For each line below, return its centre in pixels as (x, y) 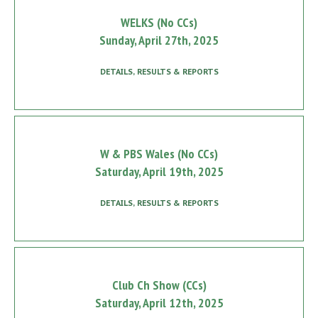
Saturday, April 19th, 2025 (159, 172)
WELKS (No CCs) (159, 22)
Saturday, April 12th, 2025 (159, 303)
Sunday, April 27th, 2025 (159, 40)
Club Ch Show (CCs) (159, 285)
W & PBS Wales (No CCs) (159, 154)
